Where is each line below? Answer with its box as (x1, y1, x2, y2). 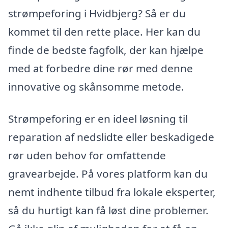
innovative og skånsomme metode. (8, 79, 184, 94)
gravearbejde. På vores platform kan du (8, 166, 208, 181)
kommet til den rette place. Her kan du (8, 24, 201, 39)
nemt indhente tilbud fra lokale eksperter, (8, 185, 216, 199)
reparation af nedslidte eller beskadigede (8, 130, 214, 145)
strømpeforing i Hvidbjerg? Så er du (8, 6, 186, 20)
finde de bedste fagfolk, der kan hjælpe (8, 42, 204, 57)
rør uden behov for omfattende (8, 148, 166, 163)
